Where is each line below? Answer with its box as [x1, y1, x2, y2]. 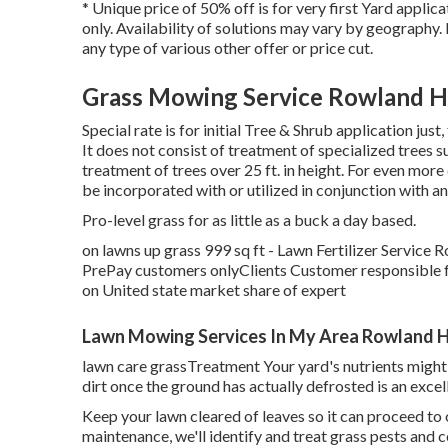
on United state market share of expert [82, 279, 346, 299]
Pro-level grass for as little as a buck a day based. [82, 209, 416, 229]
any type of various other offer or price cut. [82, 37, 373, 57]
